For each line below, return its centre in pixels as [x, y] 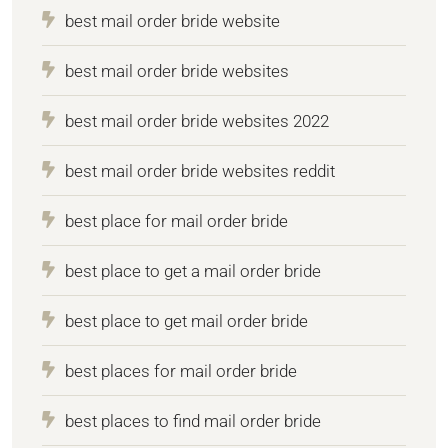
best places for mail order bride [181, 371]
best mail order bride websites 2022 [197, 121]
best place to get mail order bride [186, 321]
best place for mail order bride [176, 221]
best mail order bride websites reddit [200, 171]
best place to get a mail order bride [193, 271]
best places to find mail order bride [193, 421]
